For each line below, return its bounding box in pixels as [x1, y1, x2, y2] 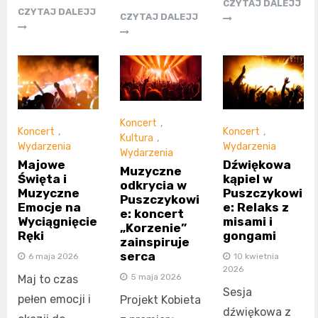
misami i [222, 214, 273, 229]
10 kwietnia [233, 251, 279, 261]
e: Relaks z [222, 199, 289, 214]
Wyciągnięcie [18, 214, 97, 229]
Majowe [18, 157, 65, 172]
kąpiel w [222, 171, 273, 186]
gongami [222, 228, 276, 243]
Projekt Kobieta [120, 293, 202, 307]
